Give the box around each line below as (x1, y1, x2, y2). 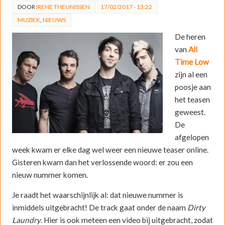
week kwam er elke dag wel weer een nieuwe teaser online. (12, 145, 208, 154)
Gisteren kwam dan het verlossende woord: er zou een (12, 157, 193, 167)
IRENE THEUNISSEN (36, 3, 90, 11)
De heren (174, 32, 205, 41)
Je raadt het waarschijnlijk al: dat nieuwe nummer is (12, 190, 183, 199)
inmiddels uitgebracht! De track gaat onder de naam (12, 202, 187, 212)
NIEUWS (42, 16, 66, 24)
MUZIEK (17, 16, 40, 24)
